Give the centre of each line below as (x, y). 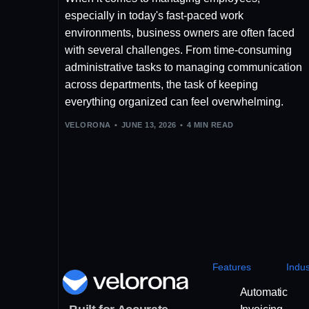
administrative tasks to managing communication (183, 67)
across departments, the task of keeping (161, 84)
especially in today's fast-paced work (154, 15)
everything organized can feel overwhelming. (174, 101)
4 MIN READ (210, 125)
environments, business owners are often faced (180, 32)
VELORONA (88, 125)
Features (231, 267)
